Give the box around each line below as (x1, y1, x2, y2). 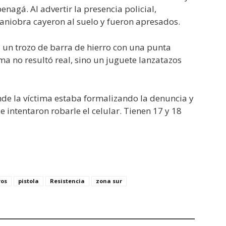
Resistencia (50, 177, 85, 185)
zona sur (96, 177, 122, 185)
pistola (18, 177, 39, 185)
